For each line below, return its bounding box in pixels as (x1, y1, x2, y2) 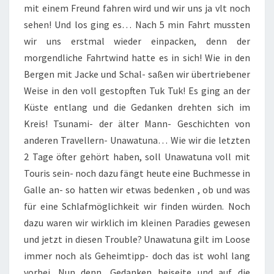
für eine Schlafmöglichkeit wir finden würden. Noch (24, 200, 250, 212)
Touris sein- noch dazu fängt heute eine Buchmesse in (24, 167, 250, 179)
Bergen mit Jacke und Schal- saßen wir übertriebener (24, 68, 250, 80)
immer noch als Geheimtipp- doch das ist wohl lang (24, 250, 250, 262)
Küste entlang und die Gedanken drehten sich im (24, 101, 250, 113)
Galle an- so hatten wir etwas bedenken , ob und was (24, 183, 250, 196)
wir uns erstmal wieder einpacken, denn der (24, 35, 250, 47)
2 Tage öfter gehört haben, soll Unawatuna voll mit (24, 150, 250, 163)
